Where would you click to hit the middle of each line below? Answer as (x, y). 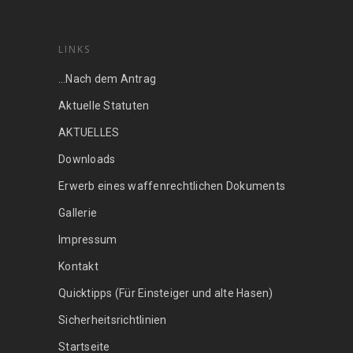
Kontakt (78, 266)
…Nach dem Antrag (107, 78)
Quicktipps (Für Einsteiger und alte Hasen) (166, 293)
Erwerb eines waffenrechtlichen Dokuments (172, 186)
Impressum (88, 239)
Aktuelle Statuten (104, 105)
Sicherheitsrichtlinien (113, 320)
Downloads (87, 159)
